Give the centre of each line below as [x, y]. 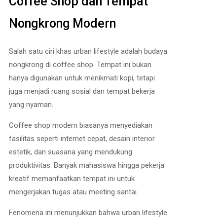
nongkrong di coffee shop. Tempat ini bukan [80, 65]
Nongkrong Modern [62, 24]
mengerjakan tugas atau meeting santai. [74, 192]
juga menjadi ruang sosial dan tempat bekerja [82, 91]
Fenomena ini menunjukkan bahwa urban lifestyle [88, 213]
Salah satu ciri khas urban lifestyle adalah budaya [88, 51]
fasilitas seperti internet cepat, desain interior [82, 139]
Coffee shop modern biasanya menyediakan [81, 125]
